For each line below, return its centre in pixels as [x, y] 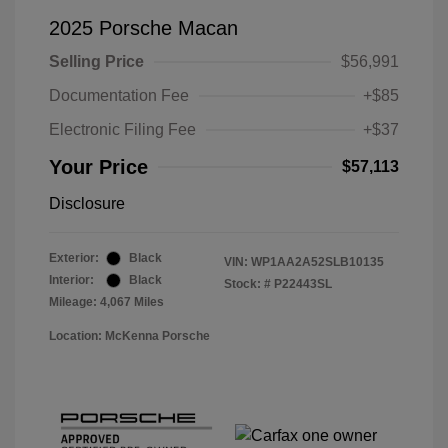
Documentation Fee [119, 96]
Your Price [98, 167]
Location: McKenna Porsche [129, 336]
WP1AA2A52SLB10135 [317, 262]
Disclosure [87, 204]
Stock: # [247, 284]
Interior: [71, 280]
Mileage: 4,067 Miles [106, 302]
